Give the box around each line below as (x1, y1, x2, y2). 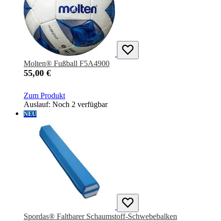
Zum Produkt (24, 91, 65, 100)
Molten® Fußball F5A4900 (24, 59, 110, 68)
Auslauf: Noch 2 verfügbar (24, 100, 108, 109)
